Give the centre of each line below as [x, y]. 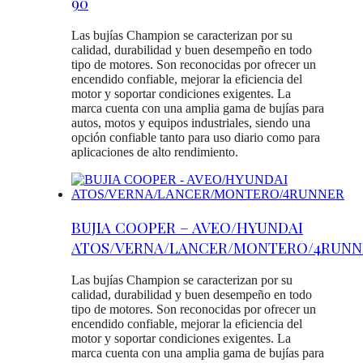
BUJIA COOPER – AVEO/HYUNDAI [187, 227]
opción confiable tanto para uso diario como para [196, 138]
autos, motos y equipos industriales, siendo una [191, 123]
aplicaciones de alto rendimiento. [155, 152]
